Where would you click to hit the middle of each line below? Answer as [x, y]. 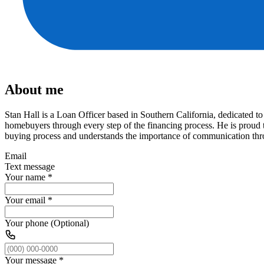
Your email [25, 200]
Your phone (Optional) [47, 223]
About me [34, 89]
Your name [25, 177]
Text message [30, 166]
